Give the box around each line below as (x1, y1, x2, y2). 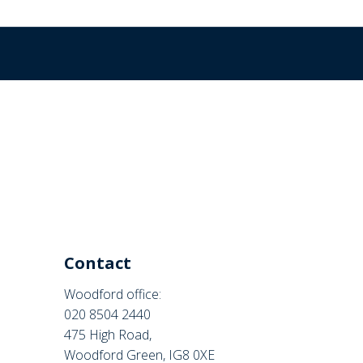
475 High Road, (64, 326, 152, 344)
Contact (64, 252, 132, 274)
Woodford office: (64, 285, 162, 303)
